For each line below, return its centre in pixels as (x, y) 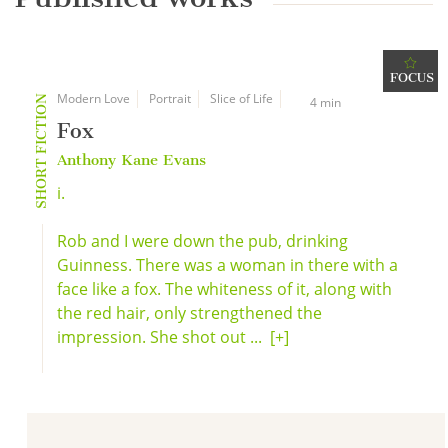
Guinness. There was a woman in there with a (227, 265)
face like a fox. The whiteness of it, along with (224, 289)
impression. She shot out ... (163, 337)
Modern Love (93, 98)
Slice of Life (241, 98)
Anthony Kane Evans (131, 160)
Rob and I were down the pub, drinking (202, 241)
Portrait (170, 98)
